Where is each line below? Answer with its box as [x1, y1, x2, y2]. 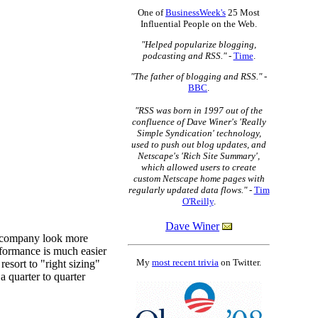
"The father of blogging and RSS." [131, 71, 262, 82]
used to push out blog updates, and [131, 139, 266, 150]
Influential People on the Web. [141, 18, 257, 29]
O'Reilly [182, 196, 214, 207]
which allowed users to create [141, 162, 256, 172]
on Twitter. [219, 257, 261, 268]
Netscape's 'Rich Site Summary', [138, 150, 260, 161]
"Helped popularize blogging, [141, 39, 256, 50]
